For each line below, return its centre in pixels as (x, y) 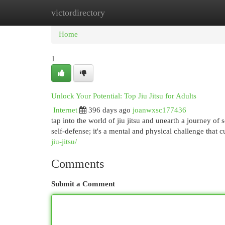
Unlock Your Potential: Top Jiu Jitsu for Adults (124, 96)
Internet (65, 110)
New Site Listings (128, 13)
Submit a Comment (83, 184)
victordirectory (78, 13)
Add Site (184, 13)
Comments (78, 164)
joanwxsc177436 (159, 110)
